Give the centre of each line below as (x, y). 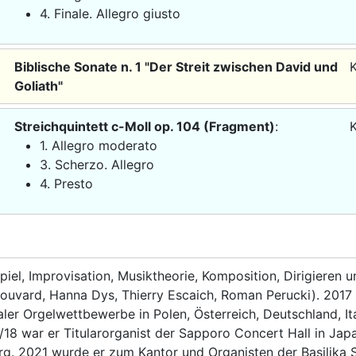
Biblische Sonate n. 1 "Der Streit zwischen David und (176, 66)
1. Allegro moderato (98, 145)
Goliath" (38, 85)
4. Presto (66, 183)
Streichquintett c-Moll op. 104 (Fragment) (144, 126)
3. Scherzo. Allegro (97, 164)
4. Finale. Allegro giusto (110, 13)
